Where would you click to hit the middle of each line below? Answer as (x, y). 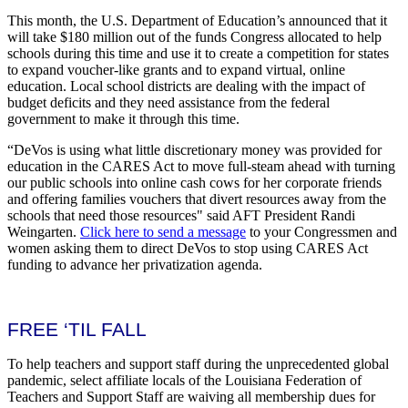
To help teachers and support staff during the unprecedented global (198, 363)
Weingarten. (44, 231)
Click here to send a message (163, 231)
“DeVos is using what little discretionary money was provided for (194, 149)
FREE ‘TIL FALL (77, 329)
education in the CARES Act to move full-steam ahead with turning (201, 166)
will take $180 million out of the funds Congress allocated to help (194, 36)
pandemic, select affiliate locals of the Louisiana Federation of (184, 380)
